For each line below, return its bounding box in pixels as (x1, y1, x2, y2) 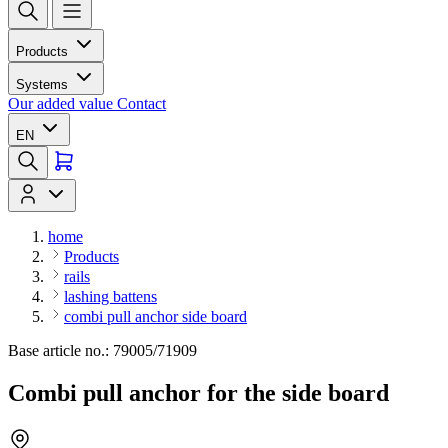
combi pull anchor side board (64, 308, 247, 325)
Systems (16, 77, 72, 92)
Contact (117, 95, 166, 112)
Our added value (8, 95, 117, 112)
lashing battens (64, 288, 157, 305)
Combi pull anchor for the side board (8, 379, 389, 406)
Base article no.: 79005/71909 (8, 342, 197, 359)
